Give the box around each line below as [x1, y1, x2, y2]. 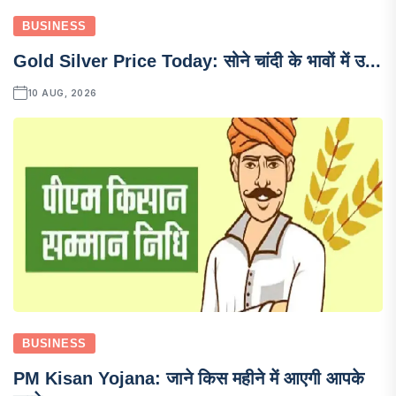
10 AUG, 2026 [27, 87, 97, 98]
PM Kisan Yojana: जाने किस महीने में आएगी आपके [13, 368, 364, 388]
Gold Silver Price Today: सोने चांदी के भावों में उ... [13, 50, 381, 71]
